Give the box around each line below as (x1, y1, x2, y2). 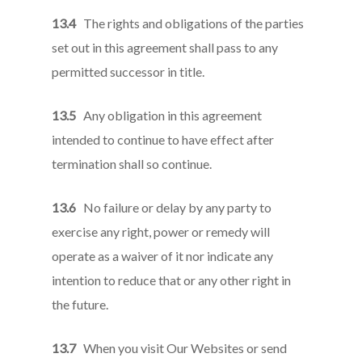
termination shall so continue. (52, 156, 213, 171)
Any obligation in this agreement (76, 107, 263, 123)
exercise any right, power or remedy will (52, 224, 271, 239)
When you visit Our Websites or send (76, 340, 288, 356)
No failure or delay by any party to (76, 200, 272, 215)
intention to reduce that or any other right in (52, 272, 292, 288)
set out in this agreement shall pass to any (52, 40, 279, 55)
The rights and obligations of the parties (76, 15, 305, 31)
